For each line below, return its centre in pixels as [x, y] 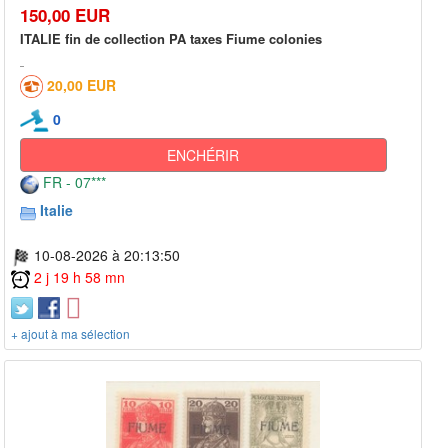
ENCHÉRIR [203, 155]
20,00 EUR [81, 84]
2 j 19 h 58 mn [79, 277]
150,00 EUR [65, 14]
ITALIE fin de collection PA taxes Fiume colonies [171, 38]
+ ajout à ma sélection [70, 333]
